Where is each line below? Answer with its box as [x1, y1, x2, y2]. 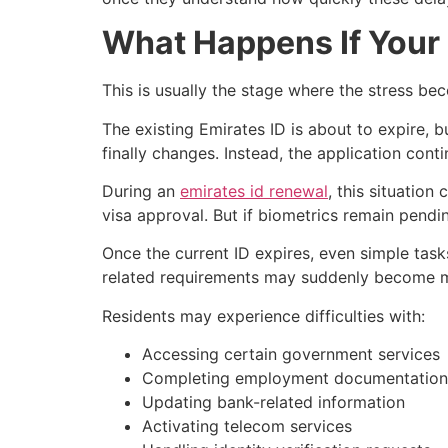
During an [102, 181, 180, 202]
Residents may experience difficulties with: [102, 305, 425, 326]
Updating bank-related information [142, 392, 405, 413]
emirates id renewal [180, 181, 328, 202]
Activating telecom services [142, 416, 352, 437]
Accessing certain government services [142, 344, 440, 365]
